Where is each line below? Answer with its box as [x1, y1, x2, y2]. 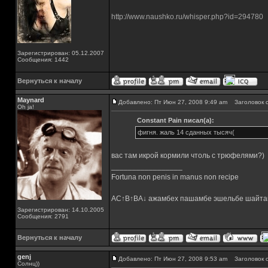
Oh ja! [17, 103, 34, 110]
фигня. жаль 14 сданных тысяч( [137, 129, 234, 136]
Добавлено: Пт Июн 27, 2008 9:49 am [118, 99, 227, 105]
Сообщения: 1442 [17, 56, 69, 63]
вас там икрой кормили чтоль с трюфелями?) [111, 151, 264, 160]
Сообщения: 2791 [17, 213, 69, 220]
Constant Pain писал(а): [136, 117, 214, 124]
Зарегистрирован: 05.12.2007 [17, 50, 104, 56]
